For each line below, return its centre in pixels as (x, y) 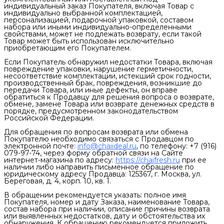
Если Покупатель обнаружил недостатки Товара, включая (108, 62)
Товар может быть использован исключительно (89, 41)
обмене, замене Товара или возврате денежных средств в (109, 104)
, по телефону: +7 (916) (176, 146)
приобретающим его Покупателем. (67, 48)
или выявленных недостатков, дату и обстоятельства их (104, 216)
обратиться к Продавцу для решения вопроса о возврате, (109, 97)
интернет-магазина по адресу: (60, 160)
